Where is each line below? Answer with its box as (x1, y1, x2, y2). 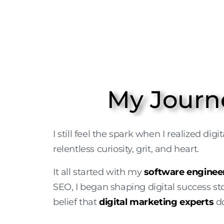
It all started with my (53, 166, 144, 178)
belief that (53, 196, 99, 208)
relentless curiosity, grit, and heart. (53, 143, 199, 155)
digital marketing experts (99, 196, 214, 208)
